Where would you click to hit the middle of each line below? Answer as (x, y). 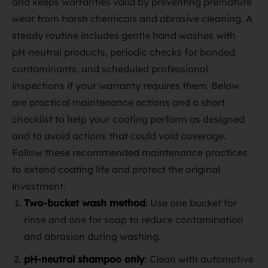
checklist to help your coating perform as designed (128, 119)
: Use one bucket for (191, 203)
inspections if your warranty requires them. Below (126, 86)
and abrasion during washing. (92, 236)
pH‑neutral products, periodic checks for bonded (124, 52)
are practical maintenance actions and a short (118, 102)
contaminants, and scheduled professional (110, 69)
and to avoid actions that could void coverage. (119, 136)
